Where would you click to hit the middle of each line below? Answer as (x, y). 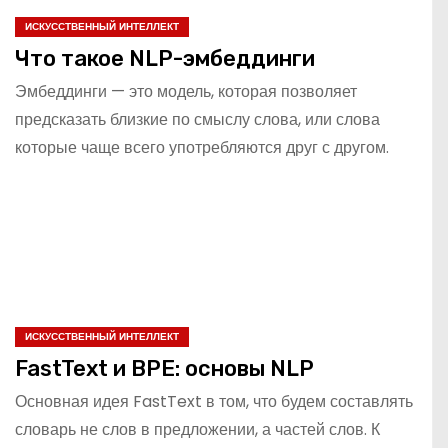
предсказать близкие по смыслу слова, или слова (197, 119)
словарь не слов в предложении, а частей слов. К (197, 429)
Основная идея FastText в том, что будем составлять (214, 401)
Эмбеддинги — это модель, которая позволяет (186, 91)
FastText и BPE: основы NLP (164, 368)
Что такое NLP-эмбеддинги (165, 58)
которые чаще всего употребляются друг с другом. (202, 147)
